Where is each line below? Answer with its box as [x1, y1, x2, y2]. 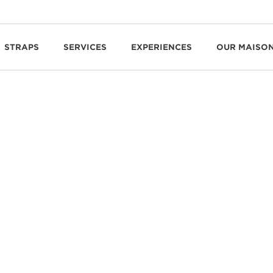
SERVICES [63, 42, 107, 52]
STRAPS [4, 42, 39, 52]
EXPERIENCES [131, 42, 192, 52]
